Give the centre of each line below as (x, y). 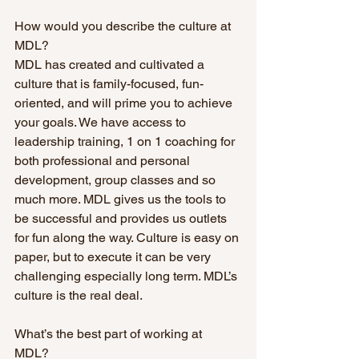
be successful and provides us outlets (122, 219)
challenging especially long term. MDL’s (127, 276)
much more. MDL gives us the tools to (122, 200)
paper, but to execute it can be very (114, 257)
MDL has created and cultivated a (111, 65)
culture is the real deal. (79, 296)
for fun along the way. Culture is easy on (128, 238)
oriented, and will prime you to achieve (125, 103)
